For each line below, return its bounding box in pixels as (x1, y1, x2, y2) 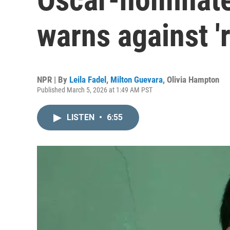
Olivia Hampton (167, 74, 219, 85)
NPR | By (37, 74, 69, 85)
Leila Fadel (69, 74, 106, 85)
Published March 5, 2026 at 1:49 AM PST (37, 86, 152, 94)
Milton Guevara (110, 74, 163, 85)
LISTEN (67, 112, 97, 122)
